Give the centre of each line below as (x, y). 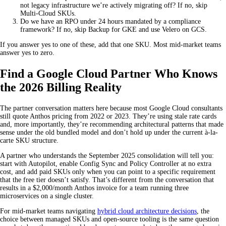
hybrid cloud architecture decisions (147, 211)
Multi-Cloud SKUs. (48, 14)
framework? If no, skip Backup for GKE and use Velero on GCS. (114, 30)
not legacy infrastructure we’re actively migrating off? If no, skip (114, 6)
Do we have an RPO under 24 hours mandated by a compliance (110, 22)
